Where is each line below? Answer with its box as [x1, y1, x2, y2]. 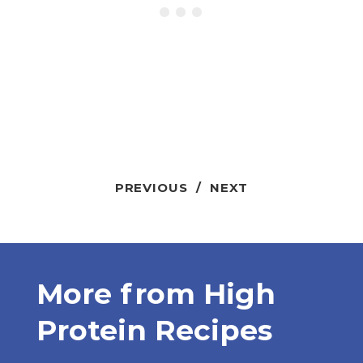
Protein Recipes [36, 313, 272, 348]
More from [36, 276, 203, 312]
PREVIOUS [114, 180, 188, 196]
